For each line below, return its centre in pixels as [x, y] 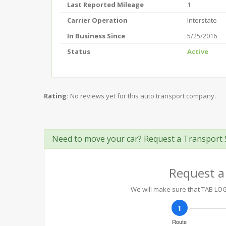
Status [79, 51]
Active [198, 51]
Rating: [56, 96]
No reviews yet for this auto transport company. [143, 96]
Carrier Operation [97, 20]
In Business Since [96, 36]
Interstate [202, 20]
